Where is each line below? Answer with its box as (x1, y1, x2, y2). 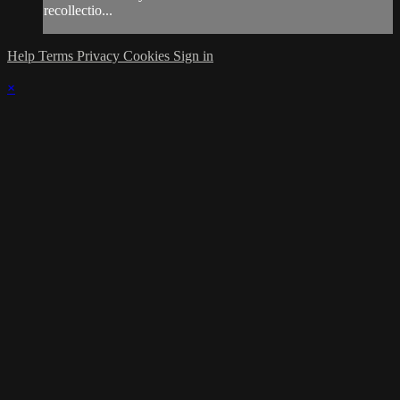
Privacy (77, 48, 123, 64)
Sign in (173, 48, 213, 64)
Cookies (123, 48, 173, 64)
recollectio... (44, 3, 112, 19)
